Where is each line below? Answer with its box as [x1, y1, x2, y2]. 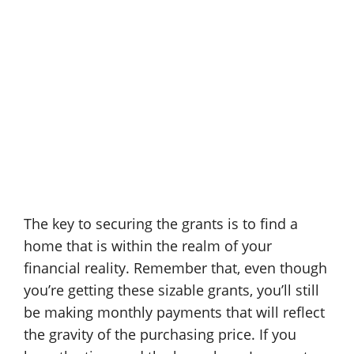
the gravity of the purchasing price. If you [24, 325, 296, 344]
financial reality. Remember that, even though [24, 258, 327, 277]
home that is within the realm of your [24, 236, 272, 255]
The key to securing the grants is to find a [24, 214, 298, 233]
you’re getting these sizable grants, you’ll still [24, 281, 319, 299]
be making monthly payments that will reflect [24, 303, 325, 322]
